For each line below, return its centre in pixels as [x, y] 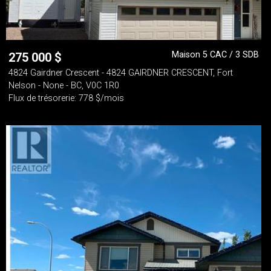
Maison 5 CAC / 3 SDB [215, 55]
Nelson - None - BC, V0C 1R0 [64, 86]
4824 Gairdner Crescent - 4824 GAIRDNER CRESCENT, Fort [121, 73]
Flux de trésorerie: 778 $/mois [66, 98]
